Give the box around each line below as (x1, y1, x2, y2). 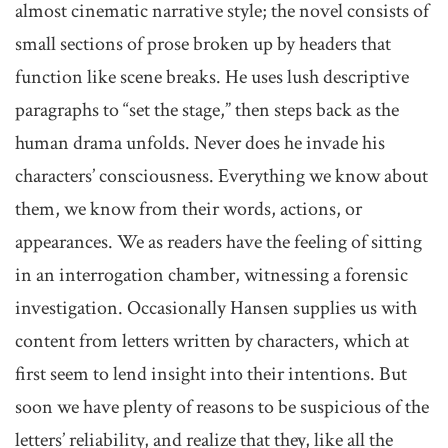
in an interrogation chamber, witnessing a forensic (15, 262, 408, 288)
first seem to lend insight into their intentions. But (15, 361, 407, 387)
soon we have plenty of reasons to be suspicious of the (15, 394, 429, 420)
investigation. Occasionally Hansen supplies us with (15, 295, 417, 321)
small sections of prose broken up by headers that (15, 31, 391, 57)
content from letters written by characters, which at (15, 328, 409, 354)
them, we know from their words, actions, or (15, 196, 362, 222)
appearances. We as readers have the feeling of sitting (15, 229, 422, 255)
